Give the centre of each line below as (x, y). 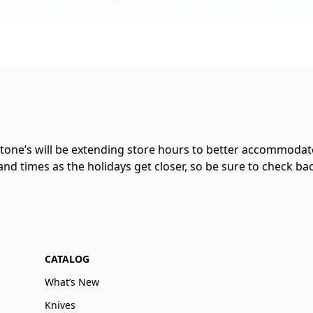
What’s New (72, 282)
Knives (60, 305)
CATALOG (67, 259)
